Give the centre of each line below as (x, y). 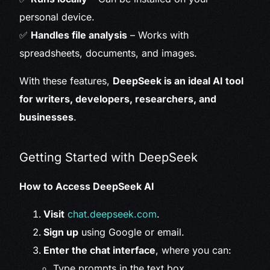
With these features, (66, 81)
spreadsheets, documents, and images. (108, 53)
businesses (47, 117)
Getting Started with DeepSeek (109, 158)
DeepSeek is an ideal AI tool (178, 81)
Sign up (61, 232)
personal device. (57, 17)
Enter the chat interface (100, 250)
